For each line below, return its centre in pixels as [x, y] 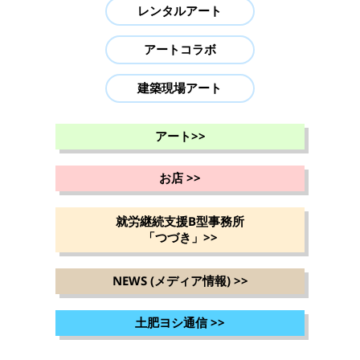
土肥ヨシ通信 [173, 323]
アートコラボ [180, 50]
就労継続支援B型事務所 [180, 222]
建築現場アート [180, 89]
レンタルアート [180, 12]
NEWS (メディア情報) [173, 282]
